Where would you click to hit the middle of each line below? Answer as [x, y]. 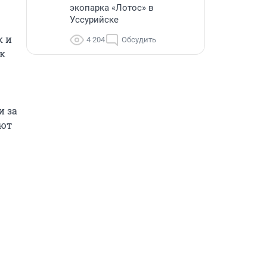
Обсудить [139, 40]
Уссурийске [94, 20]
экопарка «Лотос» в [112, 8]
